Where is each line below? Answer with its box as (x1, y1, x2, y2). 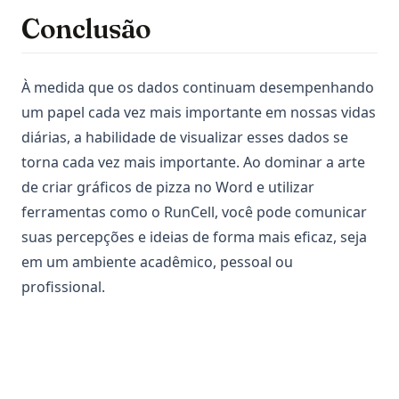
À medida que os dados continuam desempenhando (21, 77, 374, 98)
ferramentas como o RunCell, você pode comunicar (21, 202, 367, 223)
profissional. (21, 277, 105, 297)
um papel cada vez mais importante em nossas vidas (21, 102, 376, 123)
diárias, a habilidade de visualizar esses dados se (21, 127, 348, 148)
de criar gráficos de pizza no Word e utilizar (21, 177, 314, 198)
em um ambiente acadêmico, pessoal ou (21, 252, 293, 273)
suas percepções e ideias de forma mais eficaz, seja (21, 227, 367, 248)
